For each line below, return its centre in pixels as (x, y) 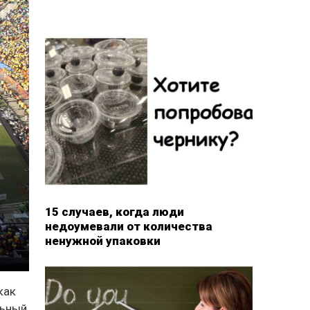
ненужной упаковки (102, 240)
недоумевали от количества (128, 226)
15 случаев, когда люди (114, 211)
